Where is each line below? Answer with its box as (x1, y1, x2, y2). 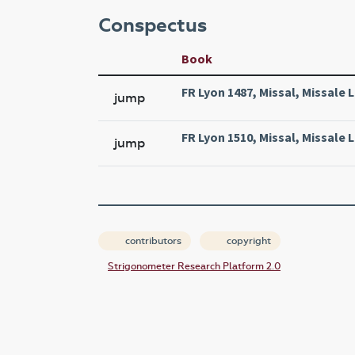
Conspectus (98, 13, 207, 38)
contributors (123, 235, 181, 247)
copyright (224, 235, 271, 247)
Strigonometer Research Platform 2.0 (108, 261, 281, 273)
